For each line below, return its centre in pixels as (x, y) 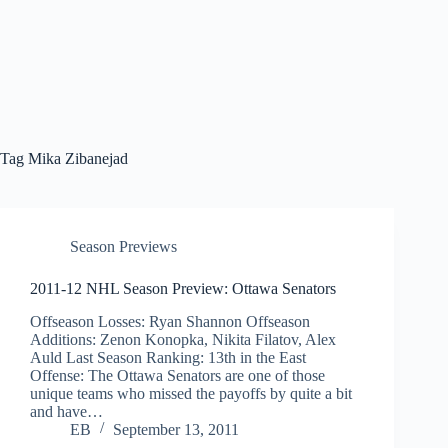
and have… (66, 411)
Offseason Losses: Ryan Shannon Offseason (170, 321)
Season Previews (123, 246)
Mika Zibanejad (76, 158)
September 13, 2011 (176, 429)
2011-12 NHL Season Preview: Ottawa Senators (183, 288)
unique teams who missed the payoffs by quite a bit (191, 393)
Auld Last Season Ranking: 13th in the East (172, 357)
